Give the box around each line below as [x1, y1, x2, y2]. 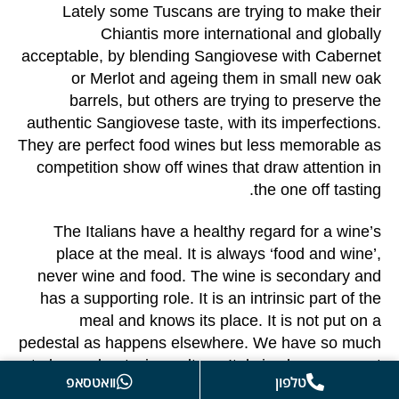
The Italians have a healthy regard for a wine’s [53, 223, 381, 241]
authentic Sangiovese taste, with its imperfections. [27, 113, 381, 132]
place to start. [289, 379, 381, 397]
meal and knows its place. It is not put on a [79, 312, 381, 330]
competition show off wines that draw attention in [37, 158, 381, 176]
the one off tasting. [254, 180, 381, 199]
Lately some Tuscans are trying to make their [62, 2, 381, 20]
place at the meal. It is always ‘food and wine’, [56, 245, 381, 264]
